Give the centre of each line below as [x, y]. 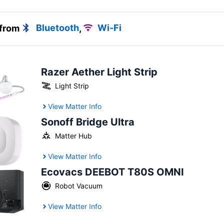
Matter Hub [73, 136]
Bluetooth [57, 28]
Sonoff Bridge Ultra [87, 122]
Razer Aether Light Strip [99, 72]
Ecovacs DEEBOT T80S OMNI [112, 172]
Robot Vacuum [78, 186]
